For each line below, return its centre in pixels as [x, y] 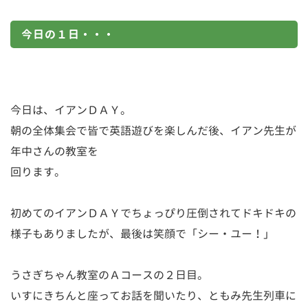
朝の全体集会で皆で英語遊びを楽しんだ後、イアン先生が [153, 130]
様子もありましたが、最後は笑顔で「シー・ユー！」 [142, 233]
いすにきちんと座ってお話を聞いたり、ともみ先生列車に [153, 295]
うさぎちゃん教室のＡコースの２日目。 [109, 275]
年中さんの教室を [54, 151]
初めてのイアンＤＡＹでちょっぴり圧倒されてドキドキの [153, 213]
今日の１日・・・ [68, 34]
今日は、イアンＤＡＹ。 [71, 110]
